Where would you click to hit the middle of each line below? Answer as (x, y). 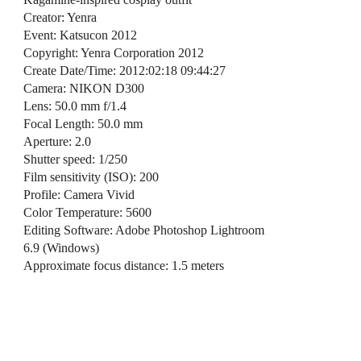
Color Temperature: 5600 (87, 212)
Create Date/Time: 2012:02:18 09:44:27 (124, 70)
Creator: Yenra (60, 17)
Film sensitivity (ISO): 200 (91, 176)
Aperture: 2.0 (57, 141)
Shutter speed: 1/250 (75, 159)
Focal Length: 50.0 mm (83, 123)
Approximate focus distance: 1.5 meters (123, 265)
